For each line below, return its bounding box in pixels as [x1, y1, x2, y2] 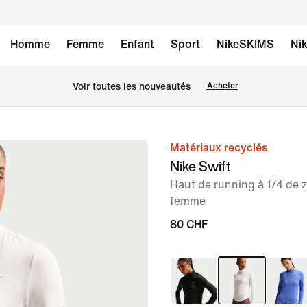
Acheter [206, 82, 238, 90]
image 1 [147, 143, 186, 155]
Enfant [121, 38, 154, 50]
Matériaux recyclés [170, 142, 267, 153]
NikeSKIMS [217, 38, 274, 50]
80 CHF [170, 219, 208, 230]
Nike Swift [170, 156, 231, 176]
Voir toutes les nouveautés [72, 81, 191, 92]
